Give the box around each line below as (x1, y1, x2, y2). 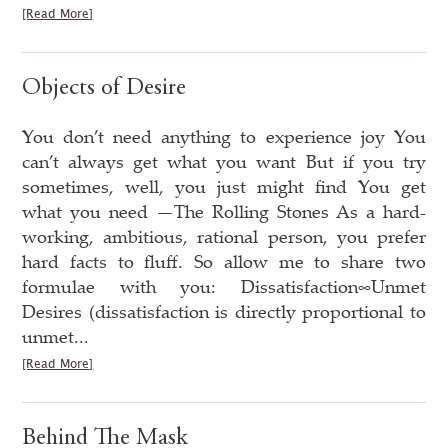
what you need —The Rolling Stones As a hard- (22, 198, 426, 223)
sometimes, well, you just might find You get (22, 173, 426, 198)
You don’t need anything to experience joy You (22, 123, 426, 148)
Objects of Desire (22, 76, 187, 101)
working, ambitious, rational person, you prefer (22, 223, 426, 248)
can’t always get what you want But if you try (22, 148, 426, 173)
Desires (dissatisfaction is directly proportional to (22, 298, 426, 323)
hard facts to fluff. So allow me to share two (22, 248, 426, 273)
